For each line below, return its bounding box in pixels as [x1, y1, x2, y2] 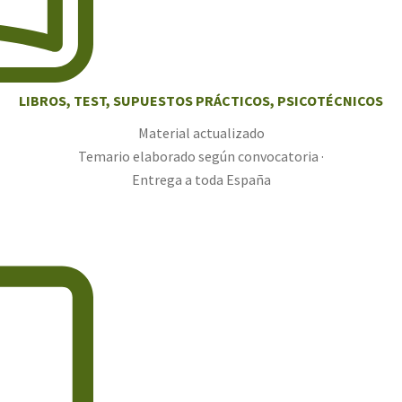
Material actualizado [137, 124, 265, 143]
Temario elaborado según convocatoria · [78, 147, 324, 166]
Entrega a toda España [131, 170, 271, 189]
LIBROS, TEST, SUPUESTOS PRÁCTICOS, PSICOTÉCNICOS [19, 92, 383, 110]
